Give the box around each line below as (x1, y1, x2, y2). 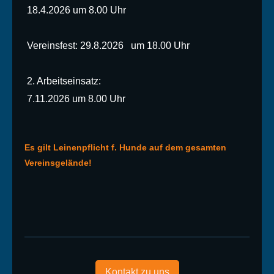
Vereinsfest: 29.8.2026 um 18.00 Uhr (24, 40, 190, 51)
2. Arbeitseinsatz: (24, 76, 101, 86)
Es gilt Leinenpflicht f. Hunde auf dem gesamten (24, 143, 226, 152)
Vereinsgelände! (24, 158, 92, 168)
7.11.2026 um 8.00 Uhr (24, 94, 125, 104)
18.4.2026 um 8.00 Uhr (24, 5, 126, 15)
